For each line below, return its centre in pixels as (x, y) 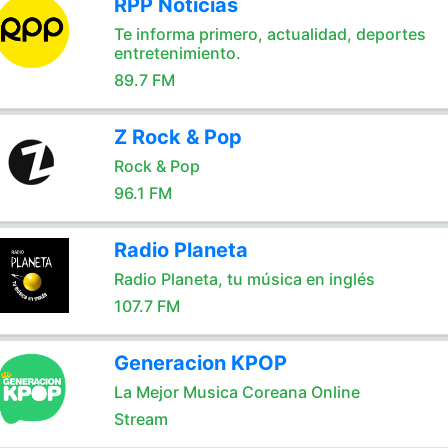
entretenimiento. (177, 53)
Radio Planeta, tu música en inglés (244, 279)
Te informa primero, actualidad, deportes (269, 34)
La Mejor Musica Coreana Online (236, 392)
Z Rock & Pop (177, 137)
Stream (140, 419)
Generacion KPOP (200, 363)
